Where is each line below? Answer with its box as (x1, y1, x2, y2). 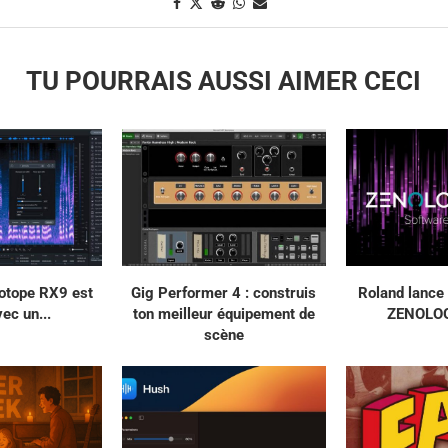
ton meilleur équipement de (132, 304, 315, 323)
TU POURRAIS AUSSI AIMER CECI (26, 66, 422, 97)
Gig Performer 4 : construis (131, 283, 317, 302)
